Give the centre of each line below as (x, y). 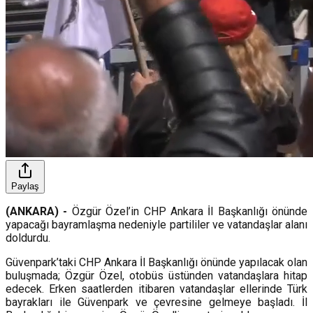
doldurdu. (28, 238)
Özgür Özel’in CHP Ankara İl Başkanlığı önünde (189, 211)
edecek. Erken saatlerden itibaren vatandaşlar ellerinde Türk (156, 289)
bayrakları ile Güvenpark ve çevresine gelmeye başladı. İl (156, 302)
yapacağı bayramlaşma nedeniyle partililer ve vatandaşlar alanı (156, 224)
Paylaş (25, 186)
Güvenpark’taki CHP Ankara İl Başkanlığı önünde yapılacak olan (156, 262)
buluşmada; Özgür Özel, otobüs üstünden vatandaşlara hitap (156, 275)
